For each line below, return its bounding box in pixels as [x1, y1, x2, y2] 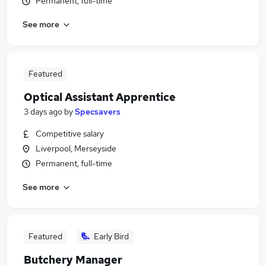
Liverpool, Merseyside [36, 143, 116, 154]
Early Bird [94, 231, 129, 242]
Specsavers [75, 106, 121, 117]
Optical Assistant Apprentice [24, 90, 176, 104]
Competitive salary [36, 128, 104, 139]
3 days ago [24, 106, 62, 117]
